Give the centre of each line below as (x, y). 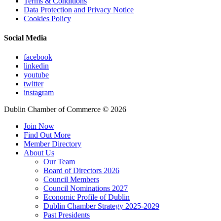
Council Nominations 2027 (86, 188)
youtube (36, 75)
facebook (38, 57)
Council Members (71, 180)
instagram (39, 93)
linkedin (36, 66)
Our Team (59, 162)
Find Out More (47, 135)
